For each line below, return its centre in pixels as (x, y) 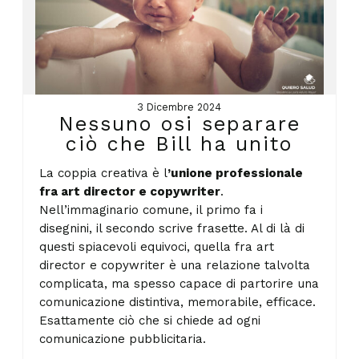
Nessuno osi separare (179, 124)
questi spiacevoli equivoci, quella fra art (157, 246)
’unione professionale (236, 173)
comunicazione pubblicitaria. (125, 339)
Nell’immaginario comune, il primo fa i (151, 210)
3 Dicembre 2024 (179, 107)
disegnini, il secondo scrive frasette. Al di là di (172, 228)
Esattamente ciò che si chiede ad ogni (150, 320)
